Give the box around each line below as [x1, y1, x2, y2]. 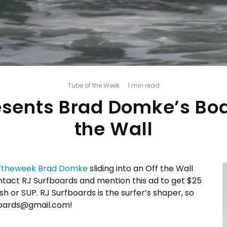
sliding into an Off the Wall [88, 162, 193, 174]
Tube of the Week [67, 81, 120, 90]
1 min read [127, 81, 160, 90]
